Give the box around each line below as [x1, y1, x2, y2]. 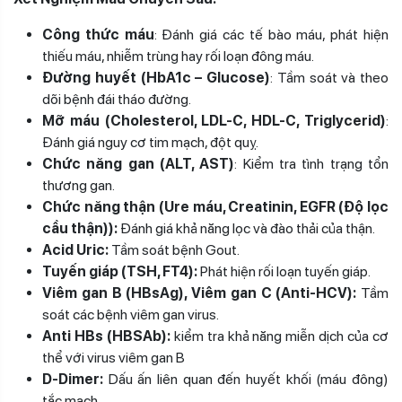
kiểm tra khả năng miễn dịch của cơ [170, 328, 389, 345]
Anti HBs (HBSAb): [42, 328, 170, 345]
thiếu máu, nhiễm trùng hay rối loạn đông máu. [42, 48, 314, 66]
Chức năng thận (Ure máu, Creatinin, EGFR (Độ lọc [42, 198, 389, 216]
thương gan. [42, 177, 115, 195]
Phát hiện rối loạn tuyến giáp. [197, 263, 371, 281]
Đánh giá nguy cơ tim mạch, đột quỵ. [42, 134, 258, 152]
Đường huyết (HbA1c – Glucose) [42, 69, 270, 87]
